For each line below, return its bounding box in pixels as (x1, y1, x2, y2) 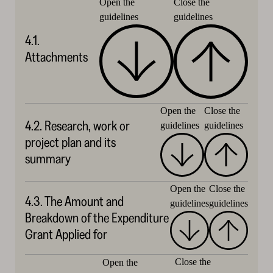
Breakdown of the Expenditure (24, 210, 169, 227)
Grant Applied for (24, 226, 107, 243)
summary (24, 151, 71, 168)
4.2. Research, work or (24, 118, 130, 135)
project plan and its (24, 134, 116, 151)
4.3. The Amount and (24, 193, 124, 210)
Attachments (24, 49, 88, 66)
